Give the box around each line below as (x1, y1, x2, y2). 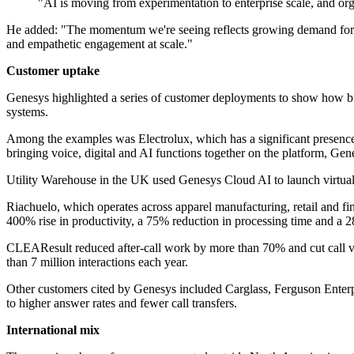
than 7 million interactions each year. (6, 255, 188, 269)
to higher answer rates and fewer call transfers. (6, 296, 237, 311)
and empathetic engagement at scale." (6, 37, 193, 51)
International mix (6, 323, 100, 337)
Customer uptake (6, 64, 100, 78)
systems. (6, 105, 48, 119)
